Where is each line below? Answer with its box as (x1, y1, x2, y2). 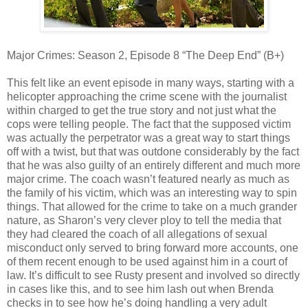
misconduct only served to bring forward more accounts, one (7, 241, 298, 254)
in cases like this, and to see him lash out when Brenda (7, 283, 274, 295)
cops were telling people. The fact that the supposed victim (7, 118, 291, 130)
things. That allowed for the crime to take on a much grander (7, 200, 297, 212)
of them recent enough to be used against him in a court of (7, 255, 287, 267)
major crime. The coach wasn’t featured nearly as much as (7, 173, 289, 185)
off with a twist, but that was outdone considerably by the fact (7, 145, 299, 157)
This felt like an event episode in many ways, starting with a (7, 76, 294, 89)
